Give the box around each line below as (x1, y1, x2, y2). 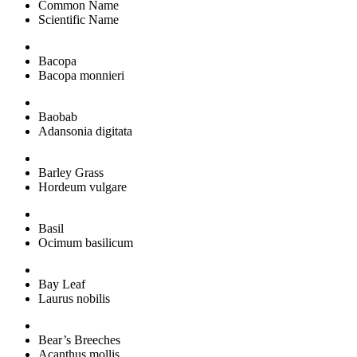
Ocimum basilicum (38, 235, 133, 249)
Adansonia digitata (38, 124, 132, 138)
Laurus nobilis (38, 291, 110, 305)
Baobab (38, 109, 77, 124)
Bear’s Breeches (38, 332, 120, 347)
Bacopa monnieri (38, 68, 124, 82)
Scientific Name (38, 12, 119, 26)
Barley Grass (38, 165, 104, 179)
